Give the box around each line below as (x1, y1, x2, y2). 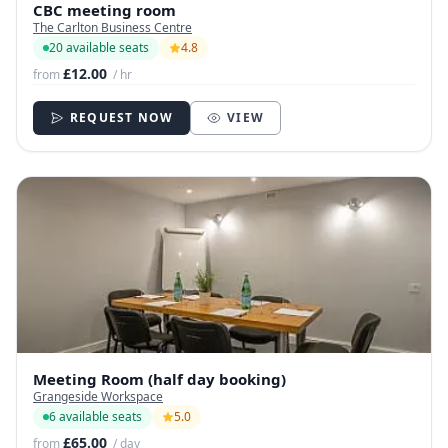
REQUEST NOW (70, 109, 174, 127)
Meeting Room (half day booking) (33, 369, 286, 390)
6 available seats (49, 408, 142, 426)
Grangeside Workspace (33, 388, 163, 406)
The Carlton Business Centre (33, 19, 192, 37)
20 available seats (49, 39, 149, 57)
